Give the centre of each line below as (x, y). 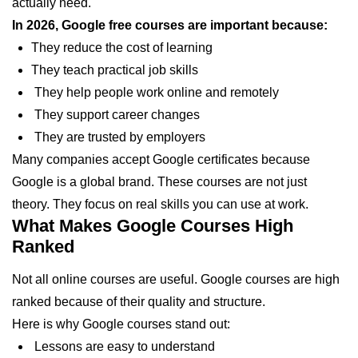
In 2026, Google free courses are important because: (170, 25)
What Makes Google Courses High (153, 225)
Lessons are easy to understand (123, 346)
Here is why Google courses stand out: (121, 324)
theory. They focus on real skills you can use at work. (160, 204)
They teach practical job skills (115, 70)
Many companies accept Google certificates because (161, 159)
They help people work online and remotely (155, 92)
